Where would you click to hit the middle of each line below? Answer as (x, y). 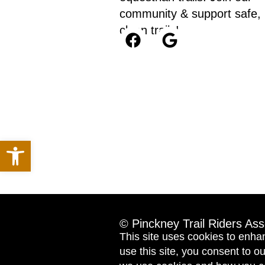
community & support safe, (190, 13)
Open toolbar (61, 146)
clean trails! (149, 30)
